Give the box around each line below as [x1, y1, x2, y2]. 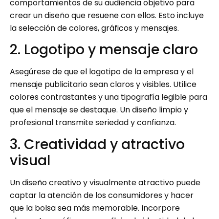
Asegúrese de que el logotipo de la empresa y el [10, 66, 194, 78]
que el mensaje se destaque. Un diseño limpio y [10, 104, 188, 116]
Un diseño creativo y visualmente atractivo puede [10, 176, 200, 188]
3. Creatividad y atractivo [10, 134, 185, 154]
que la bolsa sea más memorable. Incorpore [10, 202, 180, 214]
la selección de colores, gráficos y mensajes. [10, 22, 179, 34]
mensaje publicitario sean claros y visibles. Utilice [10, 79, 197, 90]
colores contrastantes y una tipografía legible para [10, 91, 207, 103]
